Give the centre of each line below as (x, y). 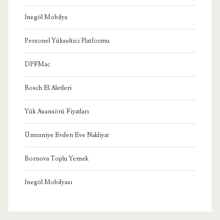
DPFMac (37, 64)
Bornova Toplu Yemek (56, 158)
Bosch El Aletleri (48, 88)
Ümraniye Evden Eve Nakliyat (67, 135)
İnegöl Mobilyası (48, 182)
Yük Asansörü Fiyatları (56, 111)
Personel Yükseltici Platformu (67, 41)
